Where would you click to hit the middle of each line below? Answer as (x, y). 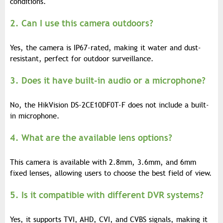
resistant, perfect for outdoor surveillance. (82, 59)
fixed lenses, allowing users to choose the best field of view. (111, 173)
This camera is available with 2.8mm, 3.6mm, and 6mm (103, 163)
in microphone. (35, 116)
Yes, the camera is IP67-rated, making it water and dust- (106, 48)
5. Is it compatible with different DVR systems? (107, 195)
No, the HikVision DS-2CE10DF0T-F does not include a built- (110, 105)
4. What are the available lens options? (91, 138)
